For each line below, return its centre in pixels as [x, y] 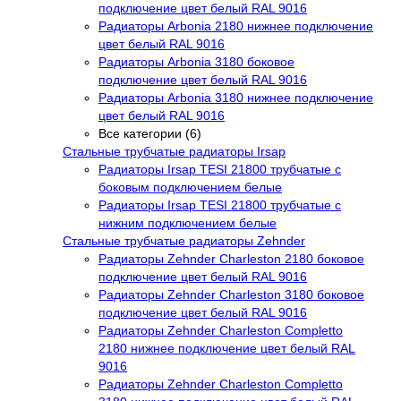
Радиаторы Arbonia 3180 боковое [196, 61]
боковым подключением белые [190, 187]
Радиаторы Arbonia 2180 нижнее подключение [236, 26]
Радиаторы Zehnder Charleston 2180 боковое [231, 258]
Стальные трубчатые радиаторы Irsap [174, 151]
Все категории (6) [150, 133]
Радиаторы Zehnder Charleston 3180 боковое [231, 294]
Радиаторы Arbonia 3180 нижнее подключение [236, 97]
